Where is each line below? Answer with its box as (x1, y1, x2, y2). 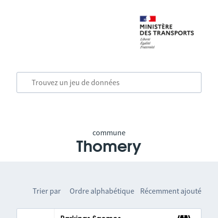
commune (92, 127, 126, 137)
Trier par (33, 186, 61, 196)
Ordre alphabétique (70, 186, 135, 196)
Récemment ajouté (140, 186, 202, 196)
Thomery (76, 139, 142, 155)
